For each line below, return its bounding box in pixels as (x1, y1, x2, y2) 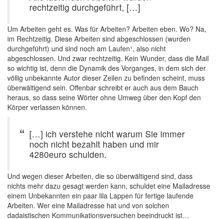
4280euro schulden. (29, 148, 107, 160)
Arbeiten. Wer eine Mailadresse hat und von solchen (7, 200, 169, 210)
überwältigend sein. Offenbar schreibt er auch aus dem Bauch (7, 83, 198, 92)
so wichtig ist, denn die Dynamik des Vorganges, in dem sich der (7, 63, 206, 73)
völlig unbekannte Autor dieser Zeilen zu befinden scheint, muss (7, 73, 205, 83)
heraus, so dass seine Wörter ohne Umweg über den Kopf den (7, 92, 201, 102)
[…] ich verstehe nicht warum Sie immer (29, 128, 185, 140)
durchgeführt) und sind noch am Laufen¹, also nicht (7, 44, 166, 53)
